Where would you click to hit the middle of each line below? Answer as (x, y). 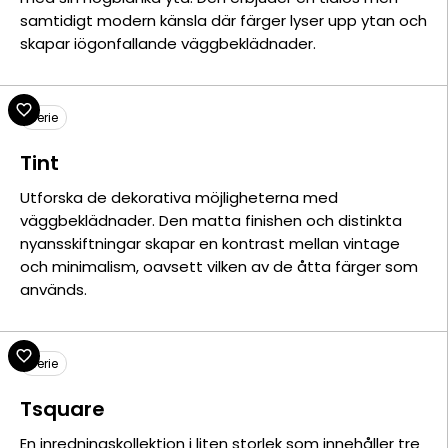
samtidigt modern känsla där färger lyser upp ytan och (223, 20)
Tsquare (62, 409)
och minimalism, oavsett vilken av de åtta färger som (219, 266)
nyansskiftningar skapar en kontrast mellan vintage (210, 243)
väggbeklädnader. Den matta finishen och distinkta (211, 220)
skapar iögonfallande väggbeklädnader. (168, 43)
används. (53, 289)
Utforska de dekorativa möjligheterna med (179, 197)
